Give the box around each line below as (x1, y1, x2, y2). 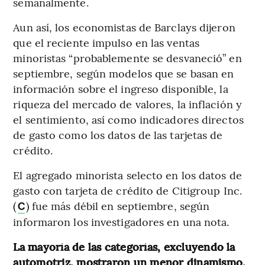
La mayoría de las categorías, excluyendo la (13, 239, 235, 254)
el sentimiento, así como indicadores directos (13, 112, 244, 127)
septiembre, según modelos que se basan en (13, 66, 234, 81)
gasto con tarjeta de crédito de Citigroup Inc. (13, 183, 242, 198)
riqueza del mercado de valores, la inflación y (13, 96, 242, 112)
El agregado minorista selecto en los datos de (13, 167, 242, 183)
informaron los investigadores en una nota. (13, 214, 230, 230)
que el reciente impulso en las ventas (13, 35, 200, 50)
